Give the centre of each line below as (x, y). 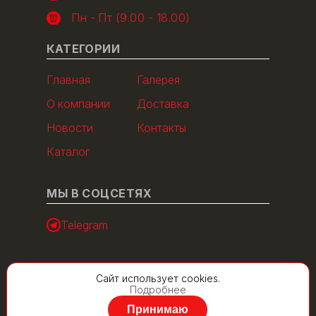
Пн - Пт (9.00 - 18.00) (131, 18)
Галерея (159, 80)
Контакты (162, 128)
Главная (69, 80)
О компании (79, 104)
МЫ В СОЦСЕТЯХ (99, 193)
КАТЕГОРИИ (84, 49)
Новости (70, 128)
